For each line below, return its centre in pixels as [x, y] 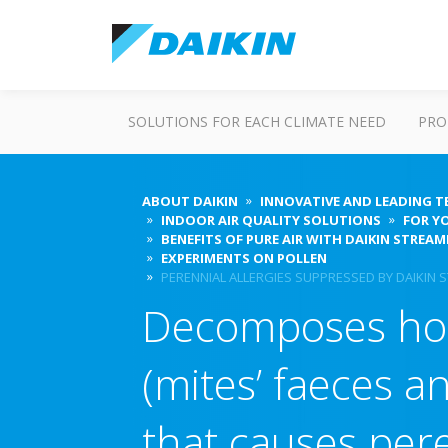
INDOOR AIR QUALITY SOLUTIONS [271, 220]
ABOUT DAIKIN [190, 201]
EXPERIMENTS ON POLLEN [244, 258]
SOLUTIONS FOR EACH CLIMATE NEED [257, 121]
